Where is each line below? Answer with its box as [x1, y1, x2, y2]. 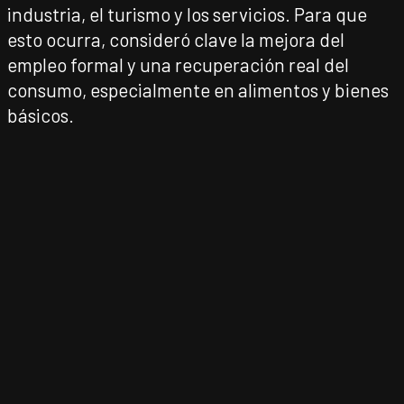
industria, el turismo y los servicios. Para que [7, 3, 367, 25]
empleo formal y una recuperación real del [7, 53, 349, 76]
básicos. [7, 104, 74, 126]
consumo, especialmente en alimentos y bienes [7, 78, 389, 101]
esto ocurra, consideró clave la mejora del [7, 28, 344, 50]
